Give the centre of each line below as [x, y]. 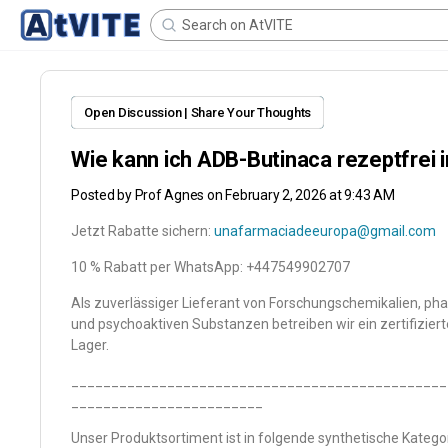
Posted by [103, 195]
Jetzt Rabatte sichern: [142, 231]
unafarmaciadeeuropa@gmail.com [325, 231]
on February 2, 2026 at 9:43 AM [300, 195]
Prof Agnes [169, 195]
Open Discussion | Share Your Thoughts [198, 112]
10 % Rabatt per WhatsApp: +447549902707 [210, 267]
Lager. [90, 345]
